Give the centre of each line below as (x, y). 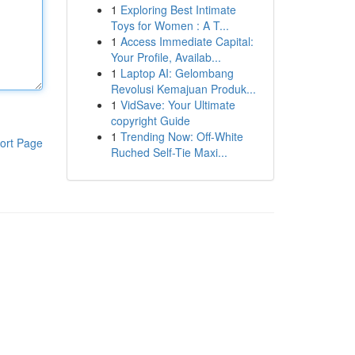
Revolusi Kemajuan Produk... (183, 89)
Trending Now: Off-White (181, 136)
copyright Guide (150, 120)
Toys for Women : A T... (170, 25)
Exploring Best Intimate (178, 10)
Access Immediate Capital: (187, 41)
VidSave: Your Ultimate (177, 105)
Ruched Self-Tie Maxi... (169, 152)
